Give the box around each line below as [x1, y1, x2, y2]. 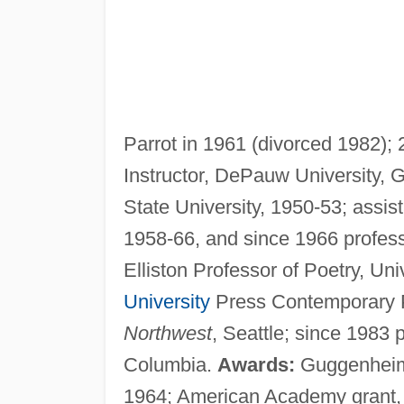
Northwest [123, 321, 212, 344]
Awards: [216, 353, 295, 376]
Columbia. [123, 353, 217, 376]
